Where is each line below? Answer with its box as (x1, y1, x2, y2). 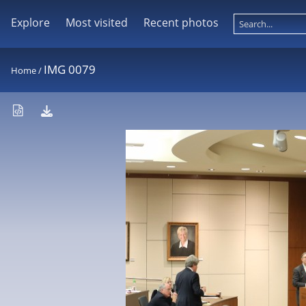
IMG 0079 (44, 61, 96, 77)
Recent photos (143, 15, 219, 30)
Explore (11, 15, 50, 30)
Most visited (65, 15, 128, 30)
